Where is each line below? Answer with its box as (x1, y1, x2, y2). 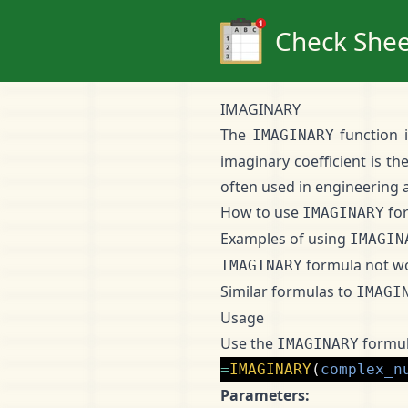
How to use (220, 202, 302, 222)
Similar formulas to (220, 281, 356, 301)
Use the (220, 333, 277, 353)
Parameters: (220, 385, 310, 405)
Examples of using (220, 229, 350, 249)
